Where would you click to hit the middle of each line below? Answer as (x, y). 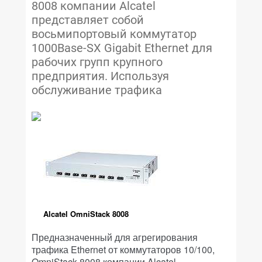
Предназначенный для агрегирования (115, 237)
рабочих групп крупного (97, 62)
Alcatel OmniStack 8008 (86, 214)
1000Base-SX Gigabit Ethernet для (122, 48)
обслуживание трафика (97, 90)
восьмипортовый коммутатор (114, 34)
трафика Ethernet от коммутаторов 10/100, (123, 249)
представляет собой (88, 20)
